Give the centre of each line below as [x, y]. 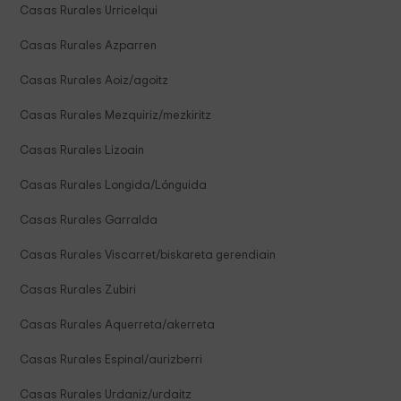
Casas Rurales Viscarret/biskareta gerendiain [148, 256]
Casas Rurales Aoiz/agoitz [94, 81]
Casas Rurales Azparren [89, 46]
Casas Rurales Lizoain [82, 151]
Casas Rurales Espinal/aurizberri [111, 360]
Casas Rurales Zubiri [78, 290]
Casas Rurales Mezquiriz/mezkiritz [116, 116]
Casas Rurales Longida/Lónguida [114, 186]
